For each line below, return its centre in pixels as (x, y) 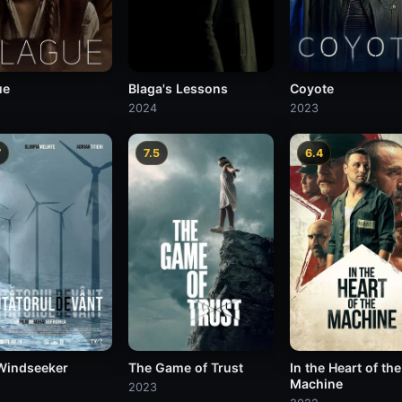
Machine (316, 383)
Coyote (311, 88)
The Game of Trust (186, 367)
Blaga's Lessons (179, 88)
